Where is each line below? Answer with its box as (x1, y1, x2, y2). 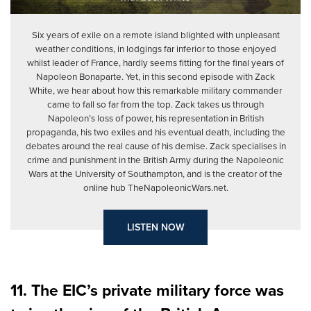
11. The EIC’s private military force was (10, 278, 284, 302)
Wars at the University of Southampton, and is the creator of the (28, 166, 283, 180)
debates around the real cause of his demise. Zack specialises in (25, 138, 286, 153)
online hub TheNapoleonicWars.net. (83, 180, 228, 194)
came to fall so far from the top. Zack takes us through (47, 96, 264, 111)
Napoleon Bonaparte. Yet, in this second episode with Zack (36, 69, 275, 83)
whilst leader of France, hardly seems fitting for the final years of (27, 55, 284, 69)
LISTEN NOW (126, 219, 185, 235)
